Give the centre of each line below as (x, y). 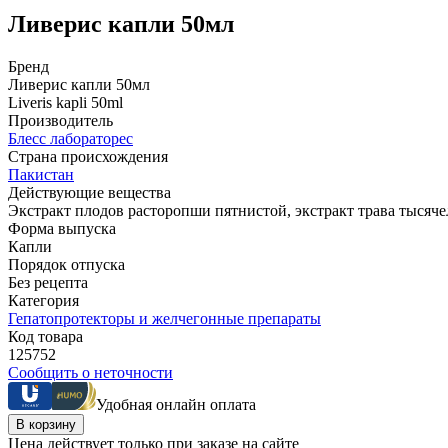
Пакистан (41, 174)
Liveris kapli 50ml (65, 102)
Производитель (60, 120)
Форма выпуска (62, 228)
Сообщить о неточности (90, 372)
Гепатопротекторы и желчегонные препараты (164, 318)
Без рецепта (48, 282)
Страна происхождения (88, 156)
